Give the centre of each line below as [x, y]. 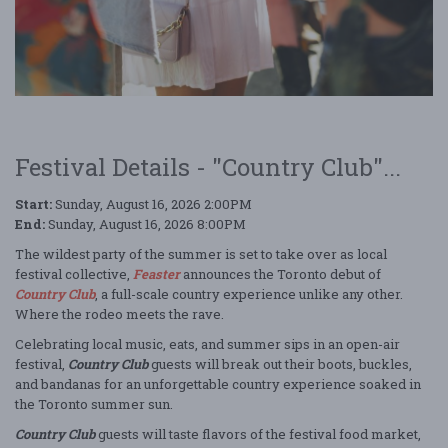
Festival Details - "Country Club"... [208, 166]
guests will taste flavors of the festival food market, [258, 433]
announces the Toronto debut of [282, 273]
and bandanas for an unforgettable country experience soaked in [218, 383]
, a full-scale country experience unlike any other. [249, 293]
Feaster [156, 273]
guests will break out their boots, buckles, [280, 363]
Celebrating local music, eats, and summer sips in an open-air [207, 343]
